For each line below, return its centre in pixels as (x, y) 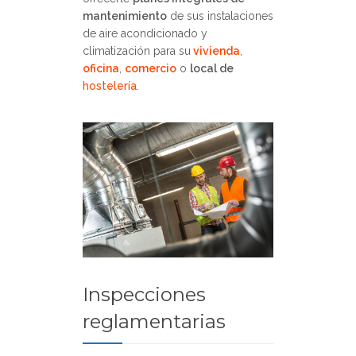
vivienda (215, 51)
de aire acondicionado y (145, 34)
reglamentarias (154, 321)
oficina (101, 69)
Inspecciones (144, 294)
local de (212, 69)
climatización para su (137, 51)
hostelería (110, 86)
